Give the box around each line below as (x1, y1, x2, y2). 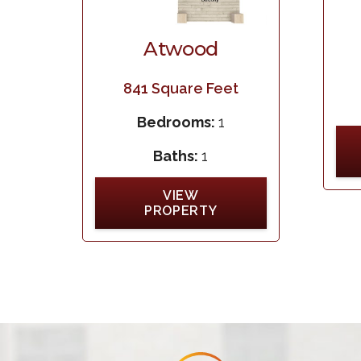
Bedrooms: (136, 113, 218, 131)
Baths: (153, 147, 202, 164)
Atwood (143, 36, 218, 60)
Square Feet (147, 80, 239, 98)
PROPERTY (144, 202, 218, 218)
